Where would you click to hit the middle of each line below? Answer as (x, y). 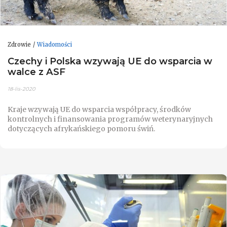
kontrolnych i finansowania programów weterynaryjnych (110, 119)
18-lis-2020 (22, 89)
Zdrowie (19, 44)
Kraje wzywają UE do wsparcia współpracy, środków (99, 109)
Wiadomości (54, 44)
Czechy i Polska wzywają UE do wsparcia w (110, 61)
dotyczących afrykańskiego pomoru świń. (81, 128)
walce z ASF (36, 72)
